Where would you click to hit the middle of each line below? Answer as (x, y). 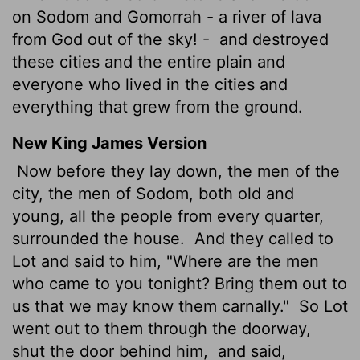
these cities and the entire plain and (149, 61)
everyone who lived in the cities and (150, 84)
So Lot (321, 306)
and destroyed (272, 39)
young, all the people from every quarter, (168, 216)
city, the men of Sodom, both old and (153, 193)
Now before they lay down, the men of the (176, 171)
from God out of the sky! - (113, 39)
